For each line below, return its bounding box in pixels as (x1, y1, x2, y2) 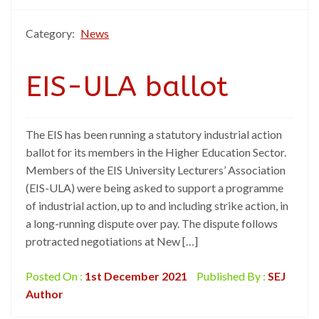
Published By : (194, 269, 268, 283)
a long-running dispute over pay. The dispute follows (26, 216, 278, 230)
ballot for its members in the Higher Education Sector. (26, 145, 286, 159)
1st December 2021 (85, 269, 187, 283)
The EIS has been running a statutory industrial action (26, 127, 282, 141)
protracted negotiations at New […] (26, 234, 198, 248)
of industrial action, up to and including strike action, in (26, 199, 288, 212)
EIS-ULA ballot (26, 70, 229, 103)
